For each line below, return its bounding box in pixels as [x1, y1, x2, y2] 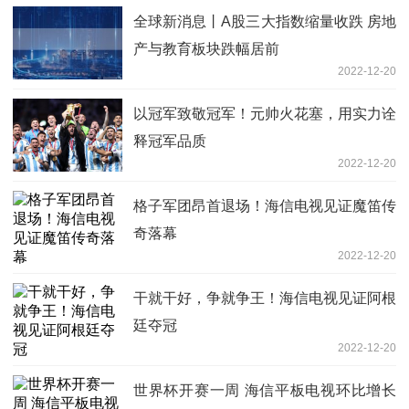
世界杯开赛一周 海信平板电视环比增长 [133, 383, 396, 399]
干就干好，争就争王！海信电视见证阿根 [133, 290, 396, 307]
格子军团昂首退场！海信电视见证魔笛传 [133, 198, 396, 215]
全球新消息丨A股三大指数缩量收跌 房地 [133, 14, 396, 30]
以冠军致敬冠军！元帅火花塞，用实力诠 [133, 106, 396, 122]
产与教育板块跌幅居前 [133, 41, 279, 58]
